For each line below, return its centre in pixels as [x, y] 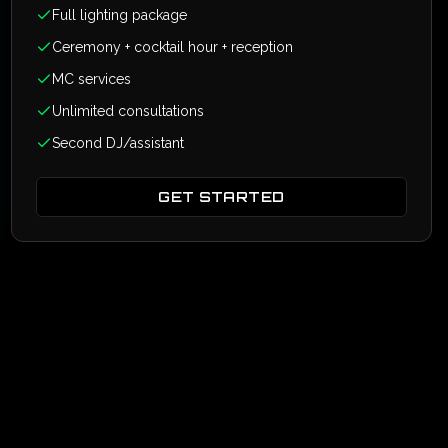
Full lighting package [119, 15]
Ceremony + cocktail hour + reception [172, 47]
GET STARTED [221, 196]
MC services [91, 79]
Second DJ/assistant [117, 143]
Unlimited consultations [127, 111]
